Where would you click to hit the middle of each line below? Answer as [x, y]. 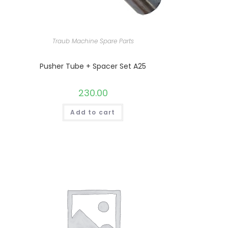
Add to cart [93, 112]
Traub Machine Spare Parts [93, 41]
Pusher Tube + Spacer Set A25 [93, 66]
